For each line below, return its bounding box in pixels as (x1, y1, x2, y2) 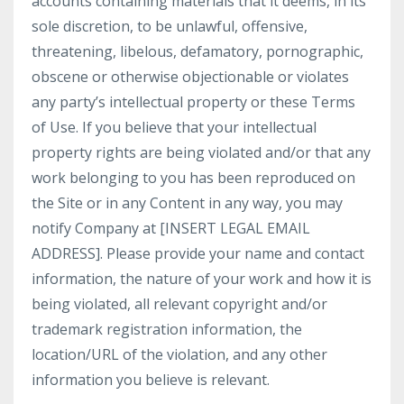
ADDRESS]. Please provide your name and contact (32, 243, 364, 263)
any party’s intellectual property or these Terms (32, 92, 355, 112)
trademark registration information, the (32, 319, 302, 339)
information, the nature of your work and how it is (32, 269, 372, 289)
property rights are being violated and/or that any (32, 142, 371, 162)
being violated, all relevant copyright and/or (32, 294, 327, 314)
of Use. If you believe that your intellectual (32, 117, 317, 137)
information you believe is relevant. (32, 370, 270, 390)
